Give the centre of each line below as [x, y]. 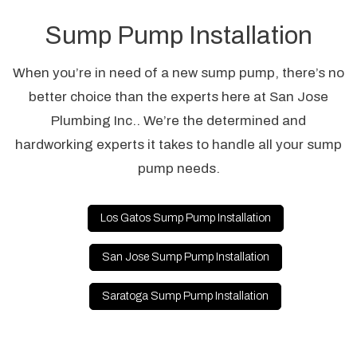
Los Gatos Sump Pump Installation [185, 218]
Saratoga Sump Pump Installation [186, 296]
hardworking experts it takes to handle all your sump [178, 144]
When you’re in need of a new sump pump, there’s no [178, 73]
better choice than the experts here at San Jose [178, 96]
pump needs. [178, 168]
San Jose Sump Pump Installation [185, 257]
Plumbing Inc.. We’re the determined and [178, 120]
